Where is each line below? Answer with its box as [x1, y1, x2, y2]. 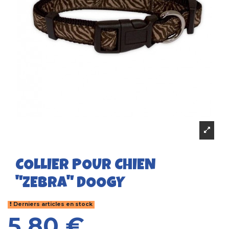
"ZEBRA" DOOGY [15, 176, 125, 192]
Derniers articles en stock [12, 201, 93, 208]
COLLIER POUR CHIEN [15, 158, 155, 174]
